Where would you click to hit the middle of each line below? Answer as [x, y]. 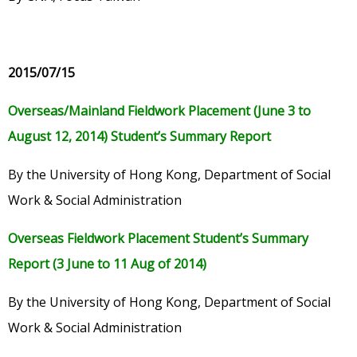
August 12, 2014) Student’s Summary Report [139, 137]
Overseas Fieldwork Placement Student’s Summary [158, 239]
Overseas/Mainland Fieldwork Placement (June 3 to [159, 111]
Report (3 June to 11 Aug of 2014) [107, 264]
